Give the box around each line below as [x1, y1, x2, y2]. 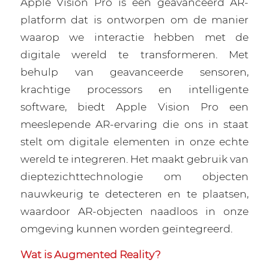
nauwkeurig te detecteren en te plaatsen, [20, 187, 249, 200]
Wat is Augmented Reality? [20, 248, 161, 261]
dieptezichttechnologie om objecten [20, 169, 249, 183]
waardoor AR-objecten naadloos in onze [20, 204, 249, 217]
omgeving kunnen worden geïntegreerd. [20, 222, 232, 235]
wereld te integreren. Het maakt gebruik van [20, 152, 249, 165]
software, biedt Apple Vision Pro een [20, 100, 249, 113]
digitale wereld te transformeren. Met [20, 47, 249, 61]
